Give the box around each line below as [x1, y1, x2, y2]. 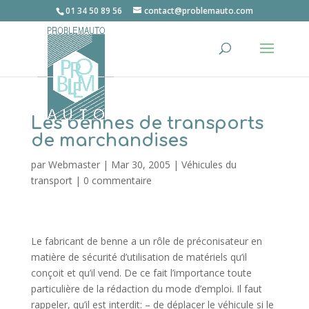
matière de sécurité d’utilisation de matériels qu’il [30, 250, 247, 263]
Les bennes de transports [30, 114, 263, 133]
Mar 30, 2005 [110, 158, 170, 171]
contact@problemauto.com [143, 5, 253, 17]
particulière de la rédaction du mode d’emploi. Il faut [30, 282, 262, 295]
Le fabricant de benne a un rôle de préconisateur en [30, 235, 262, 248]
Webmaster [48, 158, 100, 171]
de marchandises [30, 131, 188, 150]
